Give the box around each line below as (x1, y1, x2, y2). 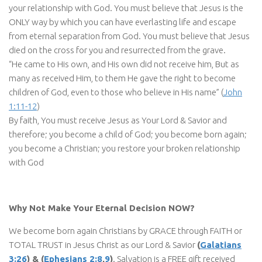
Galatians (200, 239, 242, 250)
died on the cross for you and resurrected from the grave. (9, 44, 226, 55)
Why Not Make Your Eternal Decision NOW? (9, 202, 195, 213)
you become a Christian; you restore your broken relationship (9, 143, 240, 153)
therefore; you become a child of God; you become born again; (9, 129, 247, 139)
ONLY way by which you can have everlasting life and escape (9, 16, 236, 27)
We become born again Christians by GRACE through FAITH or (9, 225, 242, 236)
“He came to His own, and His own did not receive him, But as (9, 58, 239, 69)
